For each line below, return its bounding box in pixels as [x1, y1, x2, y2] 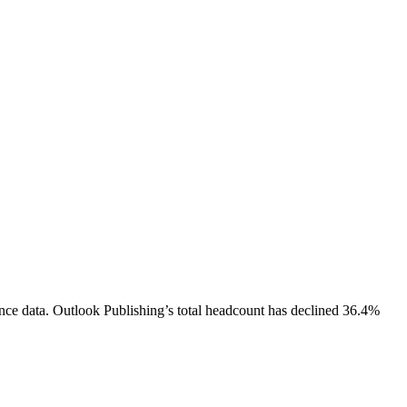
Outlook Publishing [53, 302, 164, 318]
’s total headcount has [164, 302, 291, 318]
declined [291, 302, 339, 318]
